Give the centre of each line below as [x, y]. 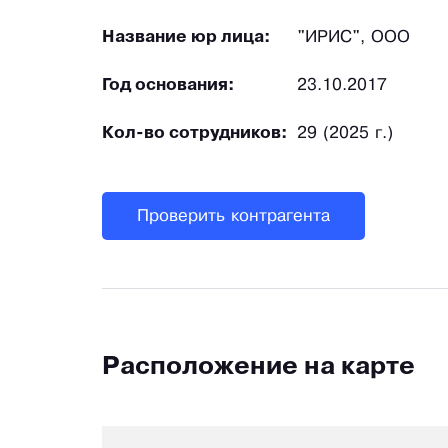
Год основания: [168, 86]
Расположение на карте [258, 368]
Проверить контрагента [233, 216]
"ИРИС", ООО [353, 38]
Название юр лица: [186, 38]
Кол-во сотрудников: [195, 134]
